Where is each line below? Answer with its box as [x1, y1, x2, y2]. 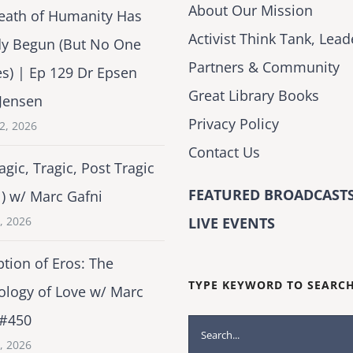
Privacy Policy [188, 113, 279, 133]
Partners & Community [188, 57, 340, 76]
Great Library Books [188, 85, 319, 105]
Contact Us [188, 142, 260, 162]
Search [187, 318, 232, 338]
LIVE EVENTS [188, 213, 275, 232]
